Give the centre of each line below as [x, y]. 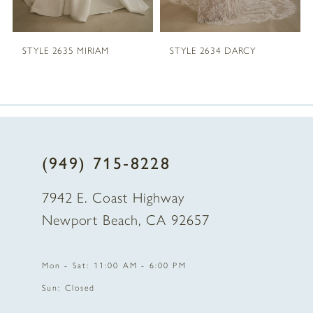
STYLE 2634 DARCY [213, 50]
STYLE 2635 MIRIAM [66, 50]
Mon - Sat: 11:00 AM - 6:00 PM [114, 265]
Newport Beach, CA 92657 [125, 220]
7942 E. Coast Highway [113, 197]
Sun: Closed [68, 287]
